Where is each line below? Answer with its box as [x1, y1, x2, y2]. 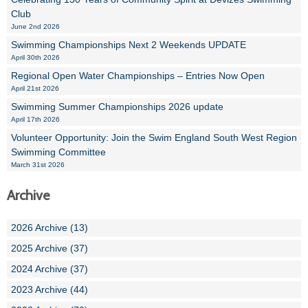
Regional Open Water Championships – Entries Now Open [11, 70, 265, 82]
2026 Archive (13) [11, 222, 88, 234]
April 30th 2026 [11, 54, 60, 62]
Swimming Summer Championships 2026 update [11, 101, 223, 113]
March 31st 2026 [11, 161, 65, 169]
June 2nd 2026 [11, 23, 60, 31]
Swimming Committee [11, 146, 106, 158]
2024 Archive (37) [11, 263, 88, 275]
